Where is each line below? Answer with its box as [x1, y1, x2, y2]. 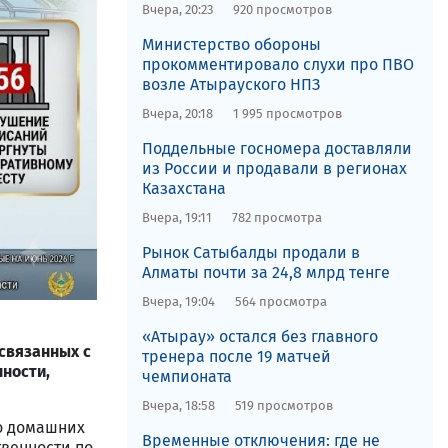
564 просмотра [234, 294, 327, 309]
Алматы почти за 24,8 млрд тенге [141, 263, 390, 282]
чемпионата [141, 367, 232, 386]
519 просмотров [234, 398, 333, 413]
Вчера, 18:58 [141, 398, 215, 413]
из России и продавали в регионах [141, 159, 407, 178]
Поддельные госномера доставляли [141, 139, 412, 158]
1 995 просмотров [232, 106, 342, 121]
